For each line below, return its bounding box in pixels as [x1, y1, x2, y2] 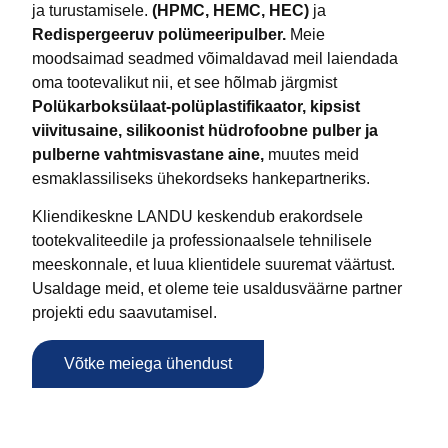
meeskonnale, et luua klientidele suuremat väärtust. [32, 256, 395, 274]
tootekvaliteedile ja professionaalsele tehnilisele [32, 232, 372, 250]
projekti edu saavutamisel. [32, 304, 217, 322]
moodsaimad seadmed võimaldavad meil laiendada [32, 49, 398, 67]
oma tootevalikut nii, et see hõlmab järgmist [32, 73, 337, 91]
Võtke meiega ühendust [64, 354, 232, 372]
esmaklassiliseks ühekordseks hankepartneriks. [32, 169, 370, 187]
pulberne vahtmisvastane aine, [32, 145, 264, 163]
